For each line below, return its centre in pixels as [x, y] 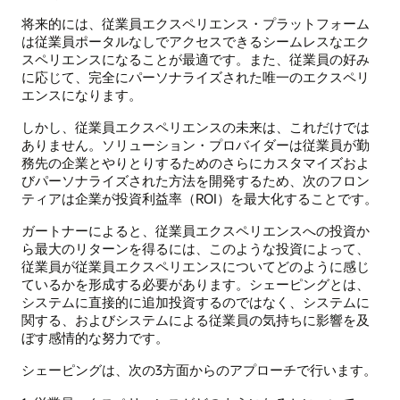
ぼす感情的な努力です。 [95, 338]
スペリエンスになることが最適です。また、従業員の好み [196, 58]
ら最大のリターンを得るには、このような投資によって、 [196, 249]
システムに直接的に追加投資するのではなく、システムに [196, 302]
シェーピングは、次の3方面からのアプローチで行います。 [199, 370]
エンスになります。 [82, 94]
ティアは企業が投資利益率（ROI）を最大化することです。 [200, 198]
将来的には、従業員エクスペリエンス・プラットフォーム [196, 23]
